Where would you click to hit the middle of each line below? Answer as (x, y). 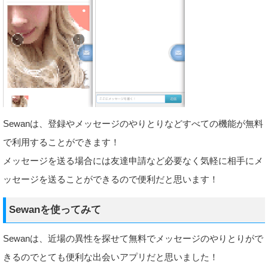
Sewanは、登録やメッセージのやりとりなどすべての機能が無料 (133, 123)
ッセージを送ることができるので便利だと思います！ (111, 179)
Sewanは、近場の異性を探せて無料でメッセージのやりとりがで (133, 238)
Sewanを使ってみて (55, 209)
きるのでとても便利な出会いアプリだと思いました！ (111, 257)
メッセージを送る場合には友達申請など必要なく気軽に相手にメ (133, 160)
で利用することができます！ (61, 142)
